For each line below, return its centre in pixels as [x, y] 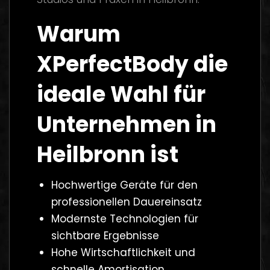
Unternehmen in [127, 124]
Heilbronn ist [108, 155]
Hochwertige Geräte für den [124, 185]
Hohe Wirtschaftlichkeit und [123, 252]
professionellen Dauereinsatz [126, 202]
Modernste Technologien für [124, 218]
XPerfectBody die [132, 64]
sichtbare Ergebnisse [105, 235]
